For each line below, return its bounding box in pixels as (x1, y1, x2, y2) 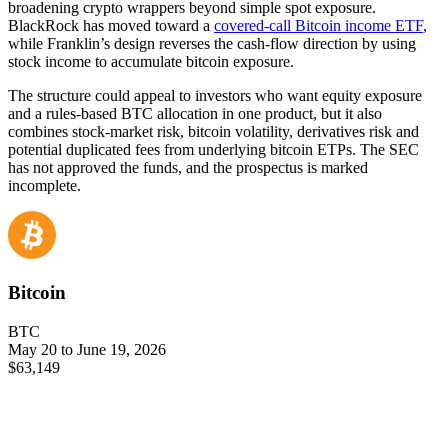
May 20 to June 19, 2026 (8, 340, 166, 358)
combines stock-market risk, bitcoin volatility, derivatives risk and (8, 123, 419, 141)
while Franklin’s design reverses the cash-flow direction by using (8, 35, 416, 53)
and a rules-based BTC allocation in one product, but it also (8, 105, 382, 123)
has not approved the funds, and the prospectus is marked (8, 159, 368, 177)
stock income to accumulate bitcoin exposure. (8, 53, 294, 71)
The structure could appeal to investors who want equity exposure (8, 87, 422, 105)
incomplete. (8, 177, 81, 195)
